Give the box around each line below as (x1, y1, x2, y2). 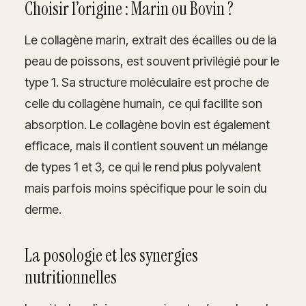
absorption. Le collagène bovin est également (25, 117, 270, 132)
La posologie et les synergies (25, 243, 198, 267)
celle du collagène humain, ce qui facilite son (25, 96, 262, 111)
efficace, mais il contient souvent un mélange (25, 138, 268, 153)
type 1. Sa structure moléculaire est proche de (25, 74, 269, 89)
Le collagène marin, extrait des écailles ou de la (25, 32, 277, 47)
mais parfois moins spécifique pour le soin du (25, 180, 266, 195)
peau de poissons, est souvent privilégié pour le (25, 53, 279, 68)
